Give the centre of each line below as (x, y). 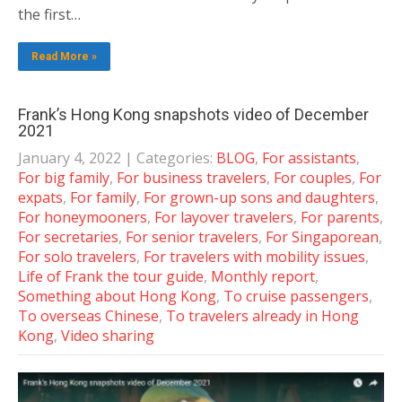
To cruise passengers (296, 297)
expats (40, 198)
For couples (313, 178)
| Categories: (170, 158)
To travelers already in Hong (262, 316)
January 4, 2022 (70, 158)
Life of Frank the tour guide (111, 277)
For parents (340, 218)
